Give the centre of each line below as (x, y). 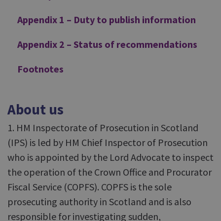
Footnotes (40, 69)
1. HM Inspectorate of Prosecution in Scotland (103, 128)
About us (36, 109)
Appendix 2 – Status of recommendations (107, 44)
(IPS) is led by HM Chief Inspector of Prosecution (108, 142)
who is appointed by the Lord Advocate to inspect (110, 157)
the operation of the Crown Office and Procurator (110, 172)
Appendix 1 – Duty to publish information (107, 19)
